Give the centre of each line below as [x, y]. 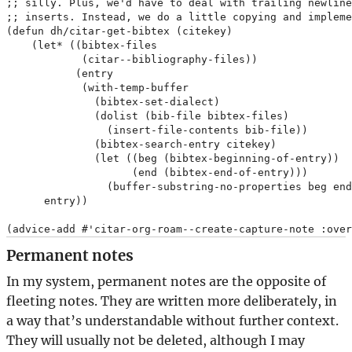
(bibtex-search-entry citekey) [141, 145]
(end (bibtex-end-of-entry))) [157, 173]
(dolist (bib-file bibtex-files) [148, 116]
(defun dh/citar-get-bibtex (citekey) [119, 31]
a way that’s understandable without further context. [172, 321]
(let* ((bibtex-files [82, 46]
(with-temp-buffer [97, 88]
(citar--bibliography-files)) [132, 60]
